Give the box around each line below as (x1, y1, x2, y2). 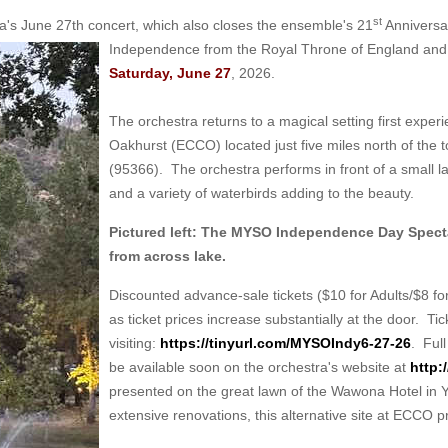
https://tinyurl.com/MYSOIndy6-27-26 (160, 335, 411, 351)
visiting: (109, 335, 160, 351)
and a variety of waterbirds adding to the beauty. (109, 185, 418, 201)
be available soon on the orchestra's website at (109, 359, 410, 375)
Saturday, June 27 (109, 65, 231, 81)
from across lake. (109, 248, 230, 264)
